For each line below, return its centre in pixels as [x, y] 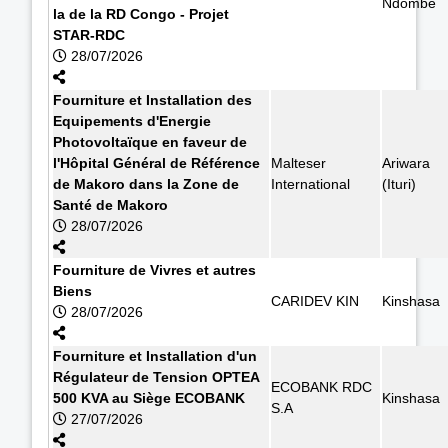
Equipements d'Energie [132, 120]
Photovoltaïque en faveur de [150, 141]
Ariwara [406, 162]
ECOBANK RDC [321, 386]
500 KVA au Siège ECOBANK [149, 397]
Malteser [298, 162]
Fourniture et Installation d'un [155, 355]
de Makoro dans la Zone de [146, 183]
